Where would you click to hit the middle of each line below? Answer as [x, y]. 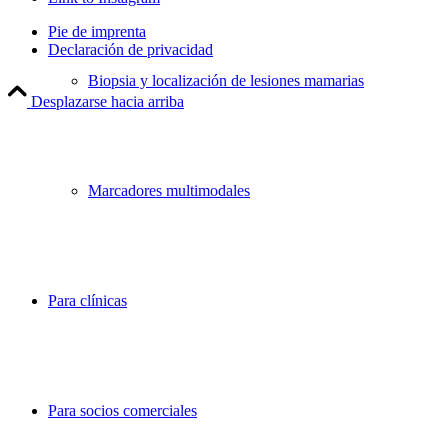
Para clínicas [87, 300]
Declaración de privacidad [130, 50]
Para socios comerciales [122, 410]
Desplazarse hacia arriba [107, 102]
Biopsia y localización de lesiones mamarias [226, 80]
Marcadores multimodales [169, 190]
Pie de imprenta [97, 32]
